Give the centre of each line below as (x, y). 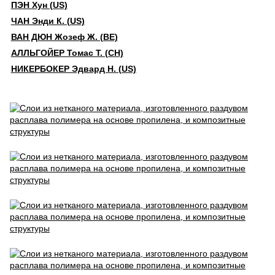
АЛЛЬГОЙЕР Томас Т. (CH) (67, 53)
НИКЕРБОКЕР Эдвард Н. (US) (73, 69)
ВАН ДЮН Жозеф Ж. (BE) (64, 37)
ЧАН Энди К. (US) (48, 21)
